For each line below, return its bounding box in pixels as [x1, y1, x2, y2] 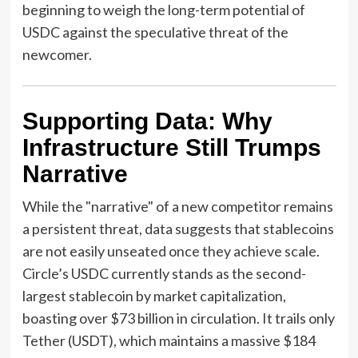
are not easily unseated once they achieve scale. [22, 241, 320, 260]
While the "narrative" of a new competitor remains [22, 197, 333, 215]
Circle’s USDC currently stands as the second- [22, 264, 306, 282]
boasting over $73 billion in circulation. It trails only [22, 308, 335, 327]
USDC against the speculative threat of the [22, 22, 288, 41]
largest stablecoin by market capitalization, [22, 286, 286, 304]
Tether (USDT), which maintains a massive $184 [22, 331, 316, 349]
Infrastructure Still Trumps [22, 133, 321, 161]
